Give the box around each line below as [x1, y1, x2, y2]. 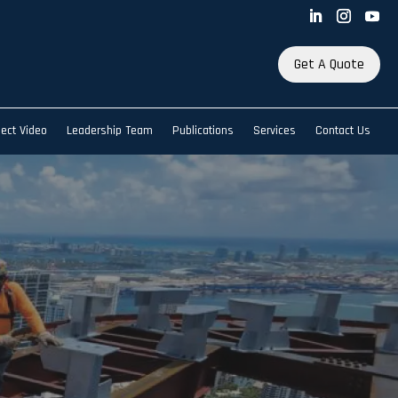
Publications [172, 123, 234, 139]
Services [253, 123, 296, 139]
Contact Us [315, 123, 370, 139]
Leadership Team [67, 123, 153, 139]
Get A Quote [293, 54, 364, 74]
